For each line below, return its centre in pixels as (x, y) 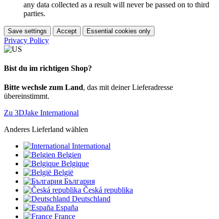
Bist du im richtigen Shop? (48, 68)
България (79, 181)
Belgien (69, 155)
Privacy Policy (26, 40)
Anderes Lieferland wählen (46, 130)
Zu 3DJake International (41, 113)
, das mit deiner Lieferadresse (128, 88)
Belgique (75, 164)
